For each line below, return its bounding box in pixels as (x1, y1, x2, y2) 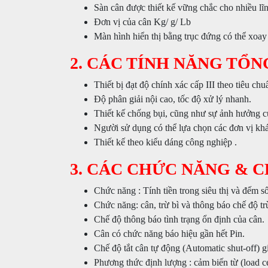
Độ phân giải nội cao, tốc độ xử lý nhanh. (94, 94, 251, 104)
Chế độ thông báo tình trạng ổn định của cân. (94, 214, 264, 224)
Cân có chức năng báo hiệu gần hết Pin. (94, 229, 245, 239)
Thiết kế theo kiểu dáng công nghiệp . (94, 137, 237, 147)
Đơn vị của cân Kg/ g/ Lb (94, 17, 191, 27)
